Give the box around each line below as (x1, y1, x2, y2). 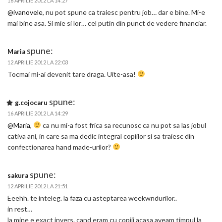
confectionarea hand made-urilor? (7, 143, 112, 151)
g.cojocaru (15, 99, 48, 107)
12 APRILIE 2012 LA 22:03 (7, 59, 68, 65)
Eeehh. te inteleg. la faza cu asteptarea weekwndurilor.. (7, 194, 177, 202)
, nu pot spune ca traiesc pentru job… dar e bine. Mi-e (43, 8, 205, 16)
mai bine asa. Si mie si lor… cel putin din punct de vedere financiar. (7, 19, 207, 27)
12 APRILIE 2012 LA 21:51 (7, 183, 68, 189)
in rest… (7, 205, 32, 213)
